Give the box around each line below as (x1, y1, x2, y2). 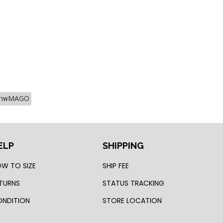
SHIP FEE (103, 161, 129, 171)
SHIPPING (103, 140, 144, 151)
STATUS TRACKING (103, 178, 165, 189)
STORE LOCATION (103, 196, 162, 206)
